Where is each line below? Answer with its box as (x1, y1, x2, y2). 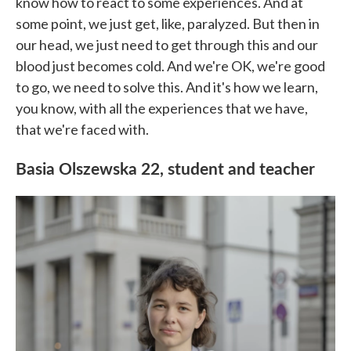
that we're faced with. (16, 121, 149, 138)
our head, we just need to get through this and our (16, 36, 318, 53)
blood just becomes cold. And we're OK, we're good (16, 57, 325, 74)
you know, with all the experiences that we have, (16, 100, 308, 117)
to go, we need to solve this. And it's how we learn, (16, 78, 318, 96)
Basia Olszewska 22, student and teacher (16, 156, 315, 179)
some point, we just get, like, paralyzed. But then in (16, 15, 320, 32)
